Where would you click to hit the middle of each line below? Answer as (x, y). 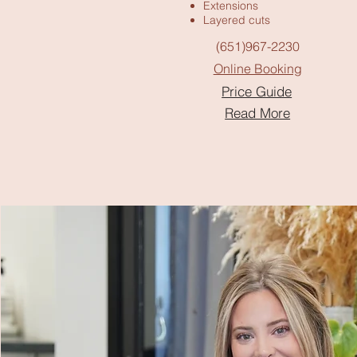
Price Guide (257, 91)
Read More (258, 112)
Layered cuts (237, 20)
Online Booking (257, 69)
